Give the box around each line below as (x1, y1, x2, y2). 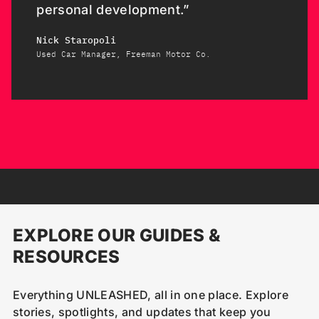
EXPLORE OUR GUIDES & (12, 224, 221, 246)
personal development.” (36, 2, 189, 18)
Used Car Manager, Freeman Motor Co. (36, 49, 211, 60)
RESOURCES (12, 246, 120, 267)
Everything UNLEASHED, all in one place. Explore (12, 287, 288, 302)
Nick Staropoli (36, 34, 117, 47)
